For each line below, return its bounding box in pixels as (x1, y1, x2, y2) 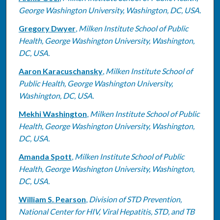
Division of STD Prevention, (88, 194, 182, 204)
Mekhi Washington (18, 109, 87, 118)
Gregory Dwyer (18, 23, 76, 33)
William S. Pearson (18, 194, 86, 204)
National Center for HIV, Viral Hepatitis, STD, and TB (18, 206, 194, 216)
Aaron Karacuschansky (18, 66, 103, 76)
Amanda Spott (18, 151, 72, 161)
